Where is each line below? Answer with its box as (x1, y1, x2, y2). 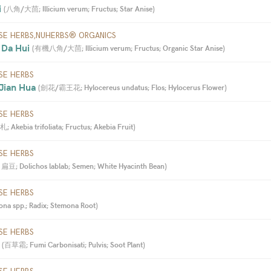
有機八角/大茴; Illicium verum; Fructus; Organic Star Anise (34, 42, 223, 53)
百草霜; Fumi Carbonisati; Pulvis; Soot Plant (4, 239, 143, 249)
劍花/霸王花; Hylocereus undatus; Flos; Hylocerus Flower (41, 82, 224, 92)
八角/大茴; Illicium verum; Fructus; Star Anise (6, 3, 152, 13)
